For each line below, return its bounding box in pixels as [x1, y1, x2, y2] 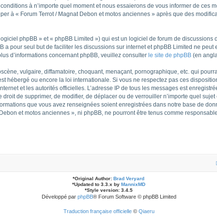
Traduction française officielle [63, 208, 132, 214]
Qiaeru [138, 208, 155, 214]
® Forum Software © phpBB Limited [93, 193, 176, 200]
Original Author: [75, 175, 113, 181]
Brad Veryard [113, 175, 144, 181]
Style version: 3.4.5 [86, 187, 133, 193]
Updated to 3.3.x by [74, 181, 121, 187]
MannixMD [121, 181, 145, 187]
